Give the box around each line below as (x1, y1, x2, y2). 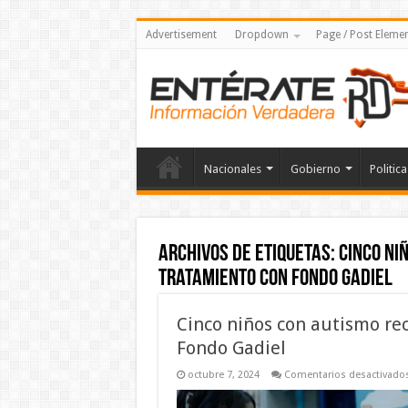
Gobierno (290, 162, 341, 176)
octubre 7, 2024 (187, 369, 260, 381)
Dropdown (234, 28, 289, 41)
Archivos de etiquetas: (158, 242, 339, 267)
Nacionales (203, 162, 261, 176)
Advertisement (145, 28, 217, 41)
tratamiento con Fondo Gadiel (158, 267, 393, 291)
